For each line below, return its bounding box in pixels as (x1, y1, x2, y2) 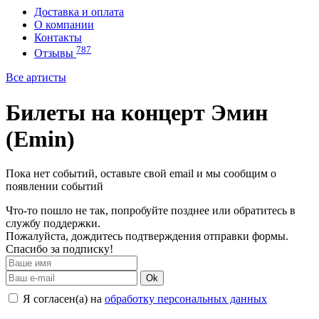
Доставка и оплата (34, 6, 124, 18)
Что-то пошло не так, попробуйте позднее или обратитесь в (6, 204, 296, 217)
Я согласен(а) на (20, 293, 105, 305)
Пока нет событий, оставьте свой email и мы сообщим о (6, 167, 276, 180)
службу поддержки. (6, 217, 100, 230)
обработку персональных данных (105, 293, 267, 305)
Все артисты (6, 71, 66, 84)
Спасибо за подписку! (6, 243, 113, 256)
